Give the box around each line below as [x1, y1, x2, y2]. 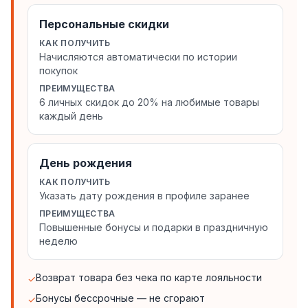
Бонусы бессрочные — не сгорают [36, 292, 205, 304]
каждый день [39, 110, 103, 122]
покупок [39, 65, 78, 76]
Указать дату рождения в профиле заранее [39, 190, 250, 201]
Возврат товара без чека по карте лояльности [36, 272, 262, 283]
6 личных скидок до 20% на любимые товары [39, 96, 259, 108]
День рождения [39, 156, 132, 170]
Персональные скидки [39, 17, 169, 31]
